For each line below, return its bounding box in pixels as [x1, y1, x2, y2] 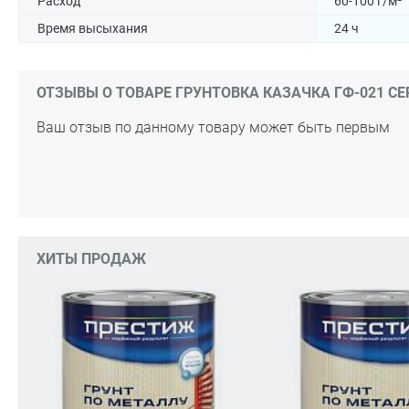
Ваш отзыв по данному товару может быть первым [37, 119, 390, 136]
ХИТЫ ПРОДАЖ [37, 250, 146, 267]
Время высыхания [37, 21, 148, 36]
